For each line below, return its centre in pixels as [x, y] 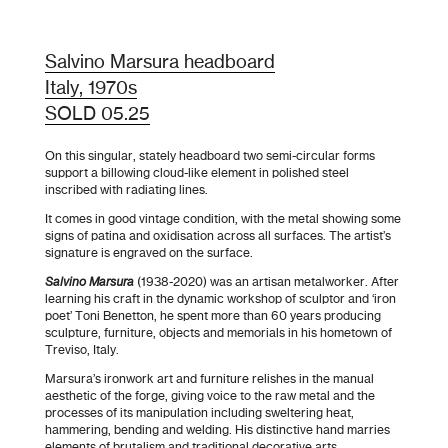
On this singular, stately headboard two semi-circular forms [209, 156]
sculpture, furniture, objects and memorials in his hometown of [218, 333]
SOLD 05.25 [97, 115]
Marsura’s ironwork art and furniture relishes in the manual [209, 379]
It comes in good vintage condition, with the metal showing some [222, 219]
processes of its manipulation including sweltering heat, [199, 413]
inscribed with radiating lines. [126, 190]
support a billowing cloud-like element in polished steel [196, 173]
